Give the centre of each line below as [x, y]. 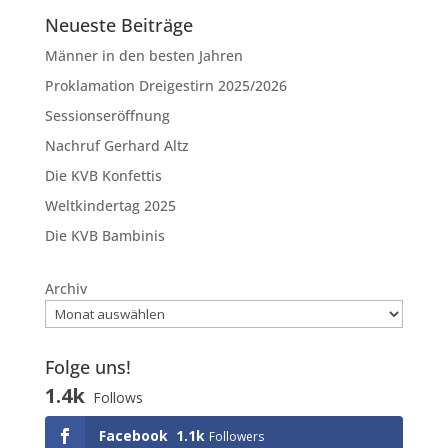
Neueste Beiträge [118, 25]
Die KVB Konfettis [103, 176]
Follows [117, 398]
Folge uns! [87, 367]
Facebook [133, 436]
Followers [236, 437]
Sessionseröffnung [107, 116]
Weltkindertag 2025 [110, 206]
